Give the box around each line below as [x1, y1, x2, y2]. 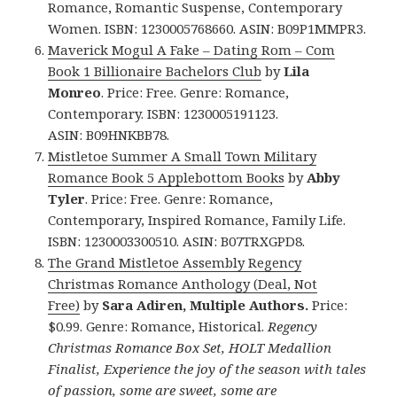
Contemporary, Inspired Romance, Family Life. [48, 210, 346, 229]
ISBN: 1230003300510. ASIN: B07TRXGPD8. [48, 231, 306, 250]
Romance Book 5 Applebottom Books [48, 167, 285, 186]
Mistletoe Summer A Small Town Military [48, 146, 317, 165]
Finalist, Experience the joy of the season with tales [48, 359, 367, 378]
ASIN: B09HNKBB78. [48, 125, 170, 144]
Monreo [48, 82, 102, 101]
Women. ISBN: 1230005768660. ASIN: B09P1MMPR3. [48, 19, 367, 37]
